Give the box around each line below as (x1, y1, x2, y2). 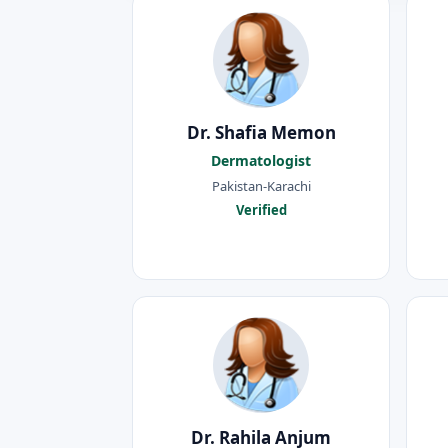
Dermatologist (211, 151, 311, 171)
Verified (235, 201, 287, 220)
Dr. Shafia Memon (186, 121, 336, 145)
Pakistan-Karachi (211, 176, 311, 195)
